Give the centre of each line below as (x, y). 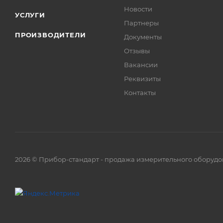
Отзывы (137, 51)
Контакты (140, 93)
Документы (143, 37)
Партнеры (142, 23)
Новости (138, 9)
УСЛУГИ (30, 15)
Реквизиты (143, 79)
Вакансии (141, 65)
